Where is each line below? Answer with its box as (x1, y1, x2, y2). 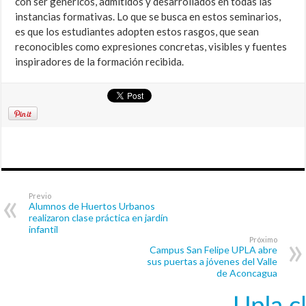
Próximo (249, 235, 277, 245)
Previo (29, 191, 52, 201)
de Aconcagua (216, 267, 277, 279)
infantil (29, 223, 59, 236)
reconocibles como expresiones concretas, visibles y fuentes (15, 40, 288, 53)
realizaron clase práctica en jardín (29, 212, 169, 224)
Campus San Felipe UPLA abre (149, 244, 277, 256)
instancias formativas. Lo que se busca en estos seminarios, (15, 10, 281, 23)
